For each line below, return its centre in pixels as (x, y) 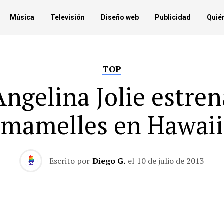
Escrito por (70, 161)
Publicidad (173, 17)
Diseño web (120, 17)
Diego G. (109, 161)
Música (22, 17)
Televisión (68, 17)
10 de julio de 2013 (171, 161)
